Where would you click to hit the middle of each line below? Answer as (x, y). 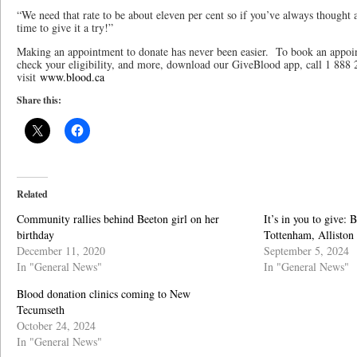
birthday (35, 235)
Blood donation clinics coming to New (104, 294)
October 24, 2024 (56, 326)
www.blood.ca (72, 77)
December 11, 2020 (61, 251)
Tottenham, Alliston (309, 235)
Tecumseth (41, 310)
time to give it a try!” (65, 27)
